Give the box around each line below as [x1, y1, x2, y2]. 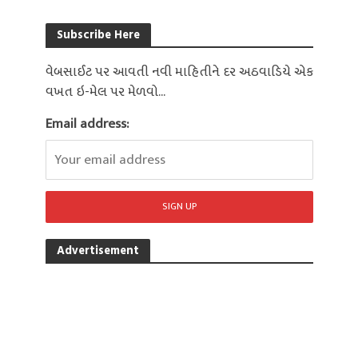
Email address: [45, 113, 129, 136]
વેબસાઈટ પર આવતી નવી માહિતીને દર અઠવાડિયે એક [45, 60, 313, 83]
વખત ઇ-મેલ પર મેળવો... [45, 80, 165, 103]
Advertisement [56, 241, 139, 258]
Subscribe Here [56, 25, 140, 42]
